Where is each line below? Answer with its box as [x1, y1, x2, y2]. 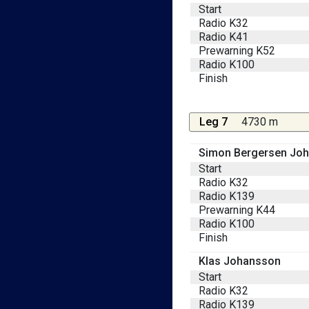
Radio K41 [199, 30, 248, 43]
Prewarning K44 [199, 203, 275, 217]
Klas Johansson [199, 254, 281, 268]
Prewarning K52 [199, 43, 275, 57]
